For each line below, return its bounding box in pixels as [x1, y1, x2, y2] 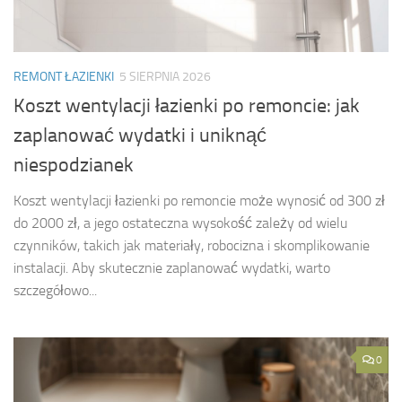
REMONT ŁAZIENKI [13, 68, 114, 84]
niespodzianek [13, 153, 134, 177]
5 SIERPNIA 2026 [119, 68, 211, 84]
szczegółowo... [13, 281, 97, 299]
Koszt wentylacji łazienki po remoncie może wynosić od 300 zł [13, 191, 385, 209]
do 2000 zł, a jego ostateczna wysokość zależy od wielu [13, 214, 347, 232]
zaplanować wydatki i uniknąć [13, 123, 267, 147]
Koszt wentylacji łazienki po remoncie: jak [13, 93, 360, 118]
